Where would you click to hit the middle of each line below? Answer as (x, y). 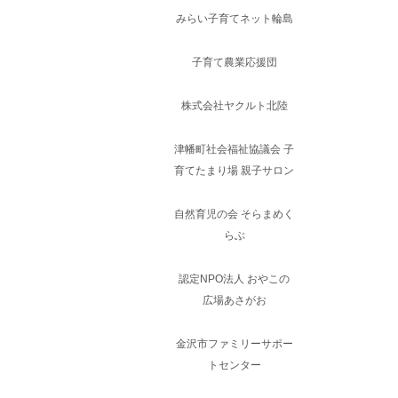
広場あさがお (234, 300)
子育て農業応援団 (234, 62)
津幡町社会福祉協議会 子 (234, 149)
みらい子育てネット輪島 (234, 19)
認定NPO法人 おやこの (234, 279)
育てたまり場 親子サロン (234, 171)
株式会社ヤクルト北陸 (234, 106)
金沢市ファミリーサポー (234, 344)
